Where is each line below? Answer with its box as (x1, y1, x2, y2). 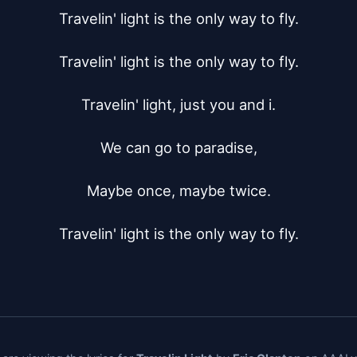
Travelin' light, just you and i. (81, 96, 276, 113)
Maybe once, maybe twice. (86, 182, 271, 199)
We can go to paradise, (100, 139, 257, 156)
